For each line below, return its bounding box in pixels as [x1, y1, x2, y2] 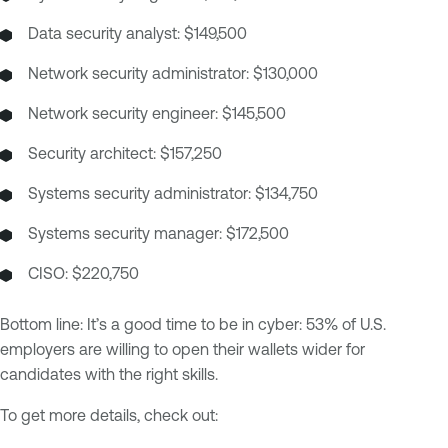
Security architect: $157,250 [28, 144, 222, 163]
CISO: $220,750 [28, 264, 139, 283]
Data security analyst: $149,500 [28, 24, 247, 43]
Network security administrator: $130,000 [28, 64, 318, 83]
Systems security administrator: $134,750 [28, 184, 318, 203]
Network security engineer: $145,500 [28, 104, 286, 123]
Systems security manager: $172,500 [28, 224, 289, 243]
